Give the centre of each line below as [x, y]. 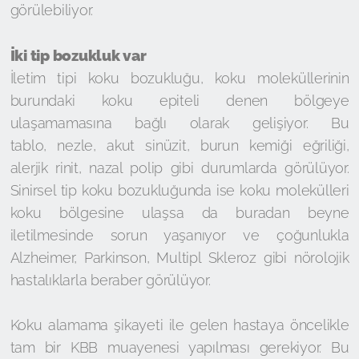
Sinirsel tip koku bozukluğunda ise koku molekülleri [179, 190]
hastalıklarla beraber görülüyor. [110, 280]
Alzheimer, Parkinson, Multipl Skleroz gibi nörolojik [179, 258]
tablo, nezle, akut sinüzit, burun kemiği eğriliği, [179, 145]
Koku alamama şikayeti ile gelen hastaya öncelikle [179, 325]
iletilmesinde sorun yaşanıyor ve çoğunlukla [179, 235]
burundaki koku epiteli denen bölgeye [179, 101]
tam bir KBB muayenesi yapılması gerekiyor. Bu [179, 347]
